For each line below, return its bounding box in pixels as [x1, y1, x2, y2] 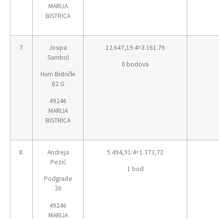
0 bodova [122, 60, 149, 69]
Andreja [47, 148, 69, 156]
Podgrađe [44, 175, 72, 183]
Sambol [47, 53, 69, 62]
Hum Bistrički [41, 70, 75, 79]
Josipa [49, 43, 67, 52]
